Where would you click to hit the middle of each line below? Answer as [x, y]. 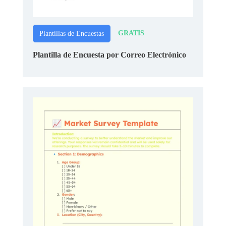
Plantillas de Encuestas [72, 33]
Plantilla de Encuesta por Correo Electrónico [109, 54]
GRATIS [131, 33]
